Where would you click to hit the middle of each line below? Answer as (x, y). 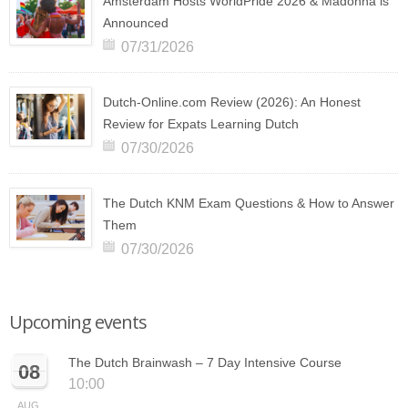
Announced (136, 23)
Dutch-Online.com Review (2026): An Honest (232, 102)
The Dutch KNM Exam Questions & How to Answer (249, 204)
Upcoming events (78, 322)
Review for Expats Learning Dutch (201, 124)
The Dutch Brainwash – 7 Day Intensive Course (205, 363)
